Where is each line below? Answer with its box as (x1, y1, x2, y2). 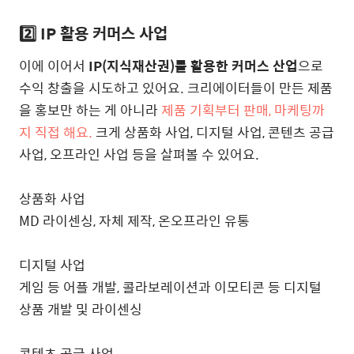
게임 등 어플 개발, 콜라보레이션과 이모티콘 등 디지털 (19, 277, 322, 298)
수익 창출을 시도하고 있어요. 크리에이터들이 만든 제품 (19, 77, 333, 99)
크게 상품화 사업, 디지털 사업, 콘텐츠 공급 (92, 122, 334, 143)
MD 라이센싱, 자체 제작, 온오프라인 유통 (19, 210, 259, 232)
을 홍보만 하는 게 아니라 (19, 100, 161, 121)
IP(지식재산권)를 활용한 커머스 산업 (85, 55, 298, 77)
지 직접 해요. (19, 122, 92, 143)
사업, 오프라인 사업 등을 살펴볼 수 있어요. (19, 144, 269, 165)
